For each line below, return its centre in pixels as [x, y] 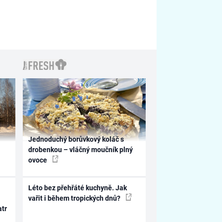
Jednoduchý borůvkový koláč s [76, 139]
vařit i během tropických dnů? [75, 198]
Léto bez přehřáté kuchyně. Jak [78, 188]
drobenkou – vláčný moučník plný [81, 150]
